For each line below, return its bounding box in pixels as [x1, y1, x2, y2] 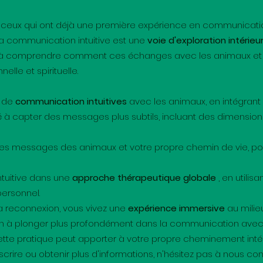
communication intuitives [15, 95, 127, 107]
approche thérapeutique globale [72, 171, 216, 184]
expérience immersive [128, 202, 225, 214]
